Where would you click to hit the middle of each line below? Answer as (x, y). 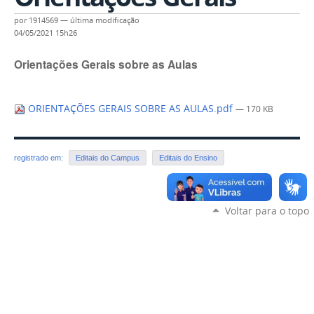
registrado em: (40, 157)
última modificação (105, 21)
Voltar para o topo (267, 210)
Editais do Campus (108, 157)
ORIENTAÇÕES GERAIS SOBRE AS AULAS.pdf (130, 108)
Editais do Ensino (188, 157)
